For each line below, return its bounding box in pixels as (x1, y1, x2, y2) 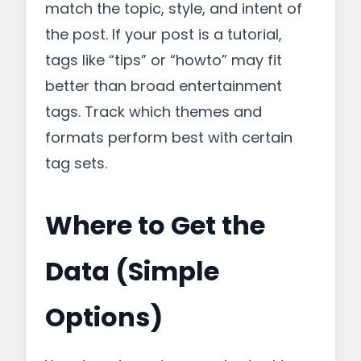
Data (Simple (45, 253, 219, 289)
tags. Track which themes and (45, 102, 262, 122)
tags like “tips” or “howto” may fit (45, 50, 282, 70)
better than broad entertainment (45, 76, 282, 96)
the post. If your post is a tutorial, (45, 24, 282, 44)
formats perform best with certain (45, 127, 293, 147)
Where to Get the (45, 207, 265, 243)
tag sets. (45, 153, 107, 173)
